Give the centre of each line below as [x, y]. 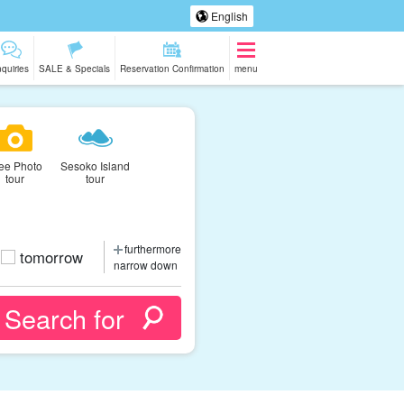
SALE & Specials [74, 69]
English [228, 16]
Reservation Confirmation [172, 69]
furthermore [153, 248]
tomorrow [51, 257]
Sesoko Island [95, 165]
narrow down [146, 265]
